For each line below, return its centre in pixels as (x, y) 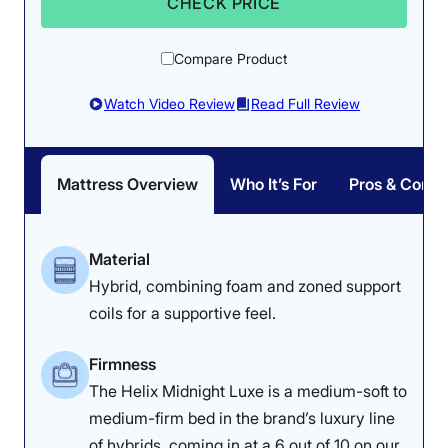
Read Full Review (305, 103)
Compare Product (230, 58)
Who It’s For (273, 183)
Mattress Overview (127, 183)
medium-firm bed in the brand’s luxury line (242, 417)
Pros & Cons (393, 183)
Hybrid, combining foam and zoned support (245, 285)
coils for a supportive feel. (182, 312)
